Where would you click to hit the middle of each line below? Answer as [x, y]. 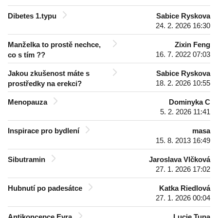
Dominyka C [190, 102]
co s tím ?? [27, 55]
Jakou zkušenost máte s [49, 73]
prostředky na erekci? [45, 83]
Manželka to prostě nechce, [54, 45]
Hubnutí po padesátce [45, 188]
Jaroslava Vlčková [180, 159]
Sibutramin [27, 159]
